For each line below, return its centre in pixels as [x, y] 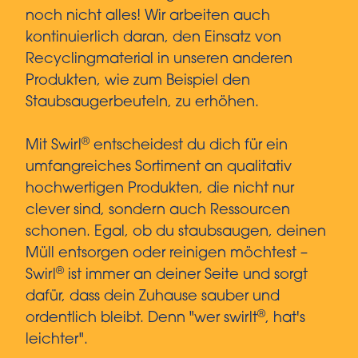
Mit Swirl [54, 147]
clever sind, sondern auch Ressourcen [158, 211]
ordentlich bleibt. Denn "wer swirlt [141, 319]
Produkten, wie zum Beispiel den [138, 82]
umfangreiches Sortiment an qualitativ [159, 168]
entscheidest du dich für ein [189, 147]
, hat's [285, 319]
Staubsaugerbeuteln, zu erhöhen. [142, 103]
